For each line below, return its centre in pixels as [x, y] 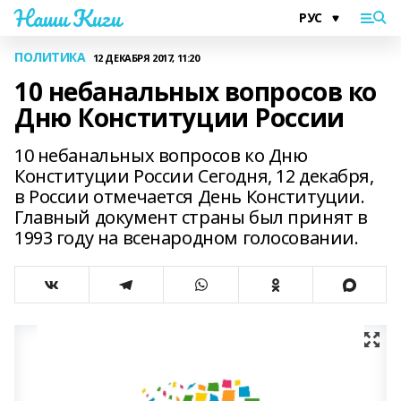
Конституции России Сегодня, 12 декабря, [194, 176]
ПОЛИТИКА [50, 57]
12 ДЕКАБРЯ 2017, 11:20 [146, 57]
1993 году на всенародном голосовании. [187, 238]
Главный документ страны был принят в [191, 217]
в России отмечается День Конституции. [190, 196]
